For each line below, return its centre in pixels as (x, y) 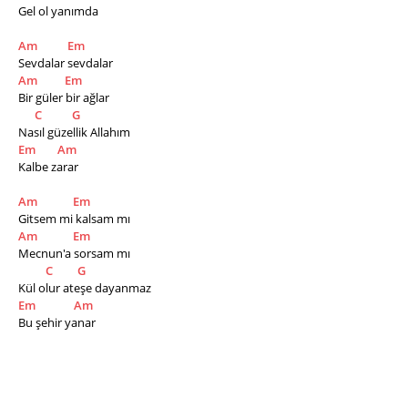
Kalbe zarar (50, 167)
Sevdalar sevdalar (67, 63)
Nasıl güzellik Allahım (76, 132)
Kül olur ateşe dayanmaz (86, 288)
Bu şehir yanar (57, 322)
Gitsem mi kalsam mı (76, 219)
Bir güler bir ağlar (65, 97)
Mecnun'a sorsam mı (74, 253)
